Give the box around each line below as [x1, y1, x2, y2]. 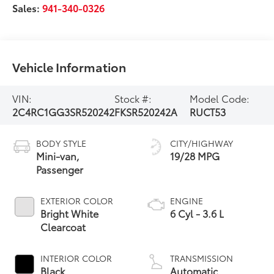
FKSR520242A [114, 104, 178, 119]
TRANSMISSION [170, 251, 233, 264]
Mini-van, [36, 148, 80, 163]
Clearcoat [40, 219, 86, 234]
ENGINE [170, 194, 203, 207]
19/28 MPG [170, 148, 220, 163]
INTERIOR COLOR [40, 251, 113, 264]
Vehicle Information [12, 57, 127, 75]
